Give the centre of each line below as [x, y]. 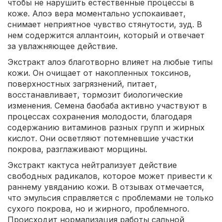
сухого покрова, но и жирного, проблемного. [98, 209]
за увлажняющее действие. [62, 46]
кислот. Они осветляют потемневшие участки [100, 138]
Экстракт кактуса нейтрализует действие [92, 165]
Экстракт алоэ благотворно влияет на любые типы [110, 62]
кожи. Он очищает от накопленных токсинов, [99, 73]
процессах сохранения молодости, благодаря [100, 116]
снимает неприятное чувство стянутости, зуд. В [105, 24]
